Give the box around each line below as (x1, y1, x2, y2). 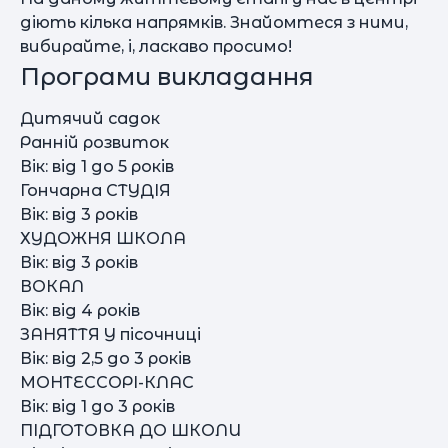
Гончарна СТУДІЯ (20, 181, 171, 200)
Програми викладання (20, 62, 314, 91)
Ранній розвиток (20, 133, 169, 152)
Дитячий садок (20, 109, 160, 128)
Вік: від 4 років (20, 301, 140, 320)
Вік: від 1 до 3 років (20, 397, 175, 416)
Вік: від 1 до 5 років (20, 157, 174, 176)
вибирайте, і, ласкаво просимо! (20, 37, 292, 56)
